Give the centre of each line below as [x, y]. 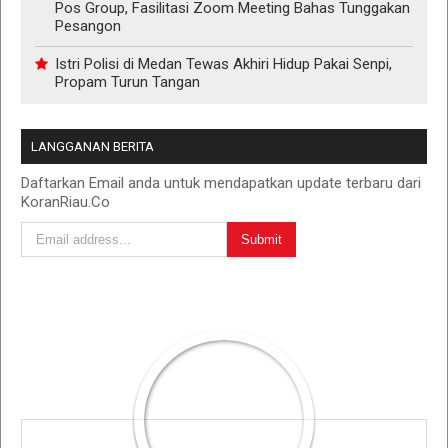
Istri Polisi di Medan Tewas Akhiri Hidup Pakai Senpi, [223, 63]
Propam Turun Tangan [127, 81]
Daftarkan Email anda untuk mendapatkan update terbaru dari [221, 182]
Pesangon [88, 25]
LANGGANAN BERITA [92, 146]
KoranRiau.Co [65, 201]
